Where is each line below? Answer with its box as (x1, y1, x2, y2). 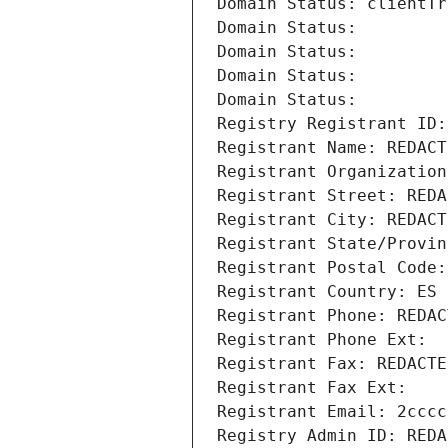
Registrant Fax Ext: (217, 378, 407, 398)
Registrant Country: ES (217, 282, 437, 302)
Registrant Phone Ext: (217, 330, 427, 350)
